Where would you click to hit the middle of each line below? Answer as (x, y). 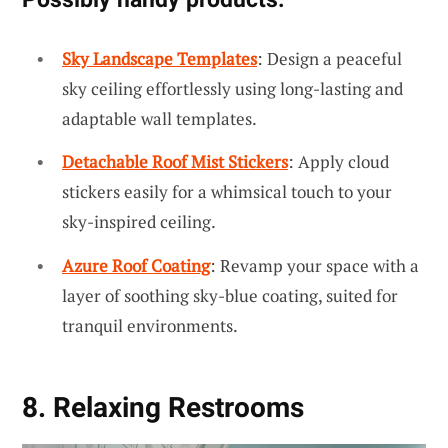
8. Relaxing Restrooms (163, 408)
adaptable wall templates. (159, 118)
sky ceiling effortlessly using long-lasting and (232, 88)
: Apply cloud (338, 162)
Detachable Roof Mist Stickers (175, 162)
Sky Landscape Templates (159, 58)
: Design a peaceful (329, 58)
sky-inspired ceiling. (139, 222)
